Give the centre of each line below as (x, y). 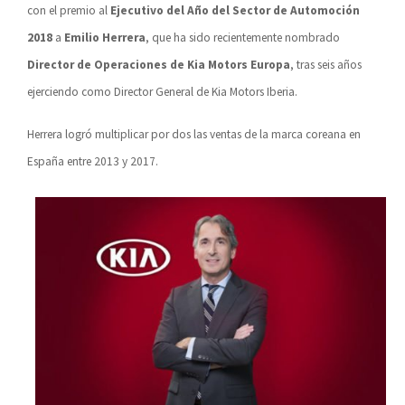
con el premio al (69, 11)
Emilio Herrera (105, 38)
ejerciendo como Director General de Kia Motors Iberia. (162, 92)
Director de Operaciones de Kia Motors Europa (159, 65)
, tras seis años (326, 65)
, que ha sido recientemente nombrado (243, 38)
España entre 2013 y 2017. (93, 162)
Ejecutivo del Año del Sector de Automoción (235, 11)
